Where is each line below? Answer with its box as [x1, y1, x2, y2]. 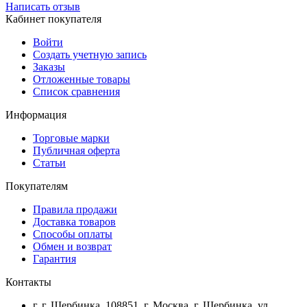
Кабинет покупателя [5, 13, 101, 25]
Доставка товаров [33, 216, 116, 228]
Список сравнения [33, 86, 120, 98]
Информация [5, 109, 66, 121]
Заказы [33, 61, 65, 73]
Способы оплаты [33, 228, 112, 241]
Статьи [33, 157, 66, 169]
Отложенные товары [33, 73, 130, 86]
